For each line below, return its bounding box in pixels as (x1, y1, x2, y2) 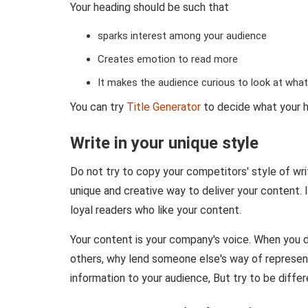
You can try (70, 100, 126, 113)
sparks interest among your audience (98, 29, 267, 42)
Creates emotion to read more (98, 52, 238, 65)
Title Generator (126, 100, 201, 113)
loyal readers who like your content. (70, 203, 241, 217)
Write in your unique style (70, 133, 258, 153)
